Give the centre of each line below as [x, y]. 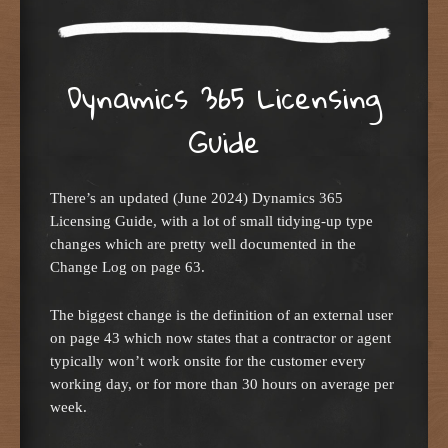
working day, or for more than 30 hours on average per [222, 383]
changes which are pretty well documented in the [203, 244]
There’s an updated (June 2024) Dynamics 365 [196, 198]
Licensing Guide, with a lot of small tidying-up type [211, 221]
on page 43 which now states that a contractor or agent [220, 337]
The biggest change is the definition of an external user [221, 314]
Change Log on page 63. [127, 267]
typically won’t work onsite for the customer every [208, 360]
